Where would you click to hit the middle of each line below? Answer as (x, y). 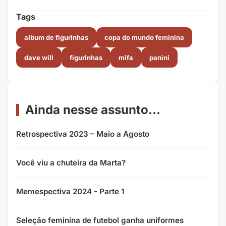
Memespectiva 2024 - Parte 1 (70, 192)
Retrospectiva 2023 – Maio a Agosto (83, 134)
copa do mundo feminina (144, 38)
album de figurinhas (56, 38)
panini (159, 58)
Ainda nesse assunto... (93, 110)
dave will (39, 58)
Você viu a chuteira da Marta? (71, 163)
